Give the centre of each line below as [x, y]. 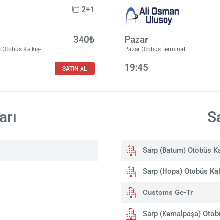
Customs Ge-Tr [166, 192]
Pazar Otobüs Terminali [156, 49]
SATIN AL [74, 68]
